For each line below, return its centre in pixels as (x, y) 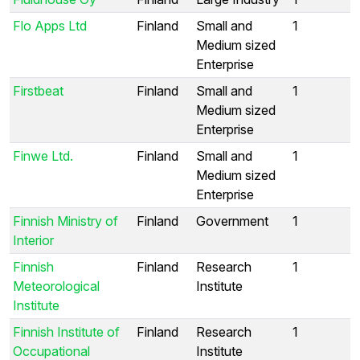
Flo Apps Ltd (50, 25)
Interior (33, 240)
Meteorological (56, 286)
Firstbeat (38, 90)
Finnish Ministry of (65, 221)
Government (232, 221)
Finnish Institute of (66, 331)
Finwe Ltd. (43, 155)
